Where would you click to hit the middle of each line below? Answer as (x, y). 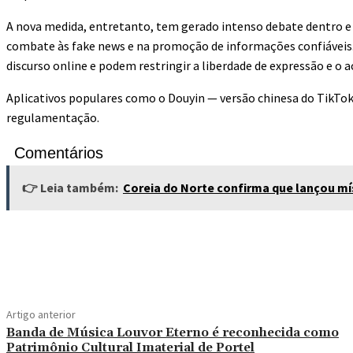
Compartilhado (101, 255)
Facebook (219, 255)
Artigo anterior (41, 315)
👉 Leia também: (70, 188)
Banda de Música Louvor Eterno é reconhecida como (173, 333)
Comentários (59, 153)
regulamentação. (53, 118)
